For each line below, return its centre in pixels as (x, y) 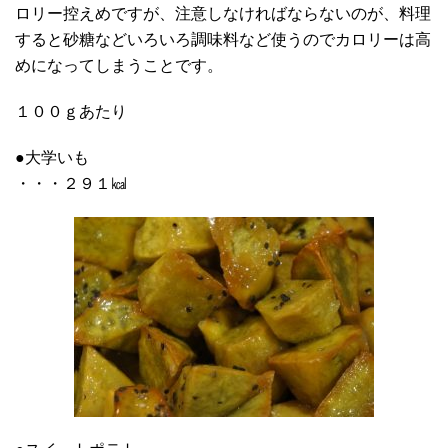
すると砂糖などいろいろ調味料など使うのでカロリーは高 (223, 40)
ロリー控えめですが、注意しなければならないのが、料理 (223, 14)
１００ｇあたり (71, 112)
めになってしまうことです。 (119, 66)
